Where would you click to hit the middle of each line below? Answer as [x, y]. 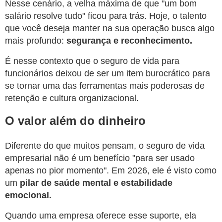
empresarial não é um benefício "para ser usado [100, 158]
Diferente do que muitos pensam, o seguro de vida [105, 145]
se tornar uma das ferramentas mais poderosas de [105, 85]
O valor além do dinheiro [75, 120]
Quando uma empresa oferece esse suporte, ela [101, 215]
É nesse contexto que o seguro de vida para [92, 61]
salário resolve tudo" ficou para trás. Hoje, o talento [106, 16]
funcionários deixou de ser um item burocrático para [108, 73]
